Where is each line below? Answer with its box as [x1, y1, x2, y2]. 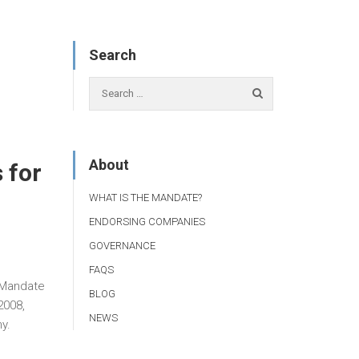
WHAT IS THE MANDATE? [89, 191, 202, 204]
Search [89, 46, 136, 63]
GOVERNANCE [89, 239, 155, 252]
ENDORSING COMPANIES [89, 215, 205, 228]
